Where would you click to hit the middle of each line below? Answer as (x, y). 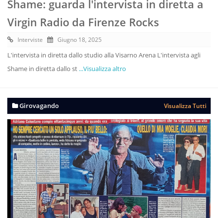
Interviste (30, 39)
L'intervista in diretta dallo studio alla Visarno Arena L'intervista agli (104, 55)
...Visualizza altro (102, 68)
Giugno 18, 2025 (80, 39)
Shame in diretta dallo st (43, 68)
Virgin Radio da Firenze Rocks (83, 22)
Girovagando (38, 105)
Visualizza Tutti (185, 106)
